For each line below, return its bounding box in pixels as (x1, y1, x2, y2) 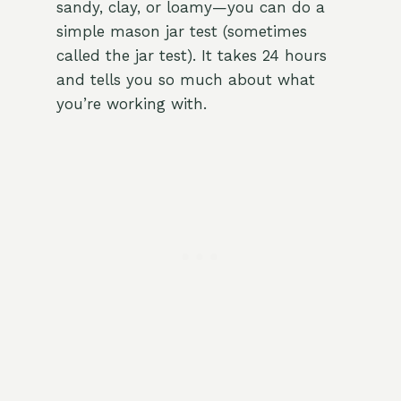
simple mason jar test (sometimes (55, 22, 307, 41)
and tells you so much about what (55, 71, 315, 90)
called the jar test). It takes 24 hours (55, 47, 327, 65)
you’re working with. (55, 95, 207, 114)
